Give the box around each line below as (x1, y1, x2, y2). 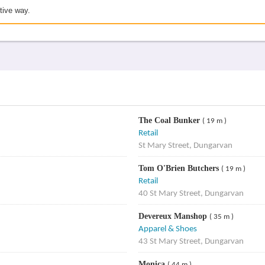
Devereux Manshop (138, 212, 209, 221)
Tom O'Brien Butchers (138, 164, 221, 173)
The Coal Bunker (138, 116, 202, 125)
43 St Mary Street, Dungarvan (138, 237, 244, 246)
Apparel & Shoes (138, 225, 197, 234)
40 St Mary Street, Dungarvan (138, 189, 244, 198)
